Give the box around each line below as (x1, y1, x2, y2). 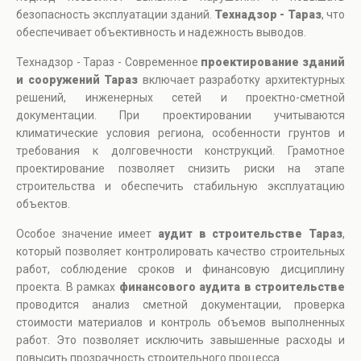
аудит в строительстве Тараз (158, 227, 342, 241)
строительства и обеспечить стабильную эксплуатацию (16, 180, 345, 193)
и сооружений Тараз (16, 73, 139, 87)
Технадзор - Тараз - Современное (16, 56, 201, 69)
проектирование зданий (201, 56, 346, 69)
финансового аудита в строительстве (118, 280, 345, 294)
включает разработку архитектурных (138, 73, 346, 87)
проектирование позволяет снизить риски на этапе (16, 162, 345, 176)
